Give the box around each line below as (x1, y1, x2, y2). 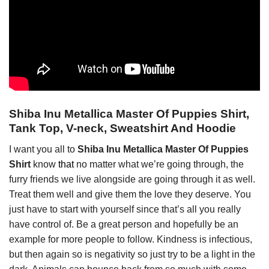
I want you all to (9, 144, 77, 154)
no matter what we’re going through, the (74, 159, 244, 169)
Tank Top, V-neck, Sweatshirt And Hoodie (9, 122, 236, 135)
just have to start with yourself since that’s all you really (9, 204, 241, 214)
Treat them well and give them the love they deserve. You (9, 189, 251, 199)
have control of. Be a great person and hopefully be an (9, 219, 238, 229)
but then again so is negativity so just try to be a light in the (9, 249, 255, 259)
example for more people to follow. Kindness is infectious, (9, 234, 252, 244)
